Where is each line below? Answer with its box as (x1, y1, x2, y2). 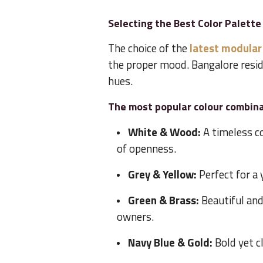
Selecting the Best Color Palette (108, 15, 261, 32)
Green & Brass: (128, 192, 201, 209)
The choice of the (108, 40, 187, 57)
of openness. (117, 140, 176, 157)
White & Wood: (128, 124, 203, 141)
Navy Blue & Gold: (128, 234, 215, 251)
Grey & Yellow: (128, 166, 199, 183)
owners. (117, 208, 154, 225)
